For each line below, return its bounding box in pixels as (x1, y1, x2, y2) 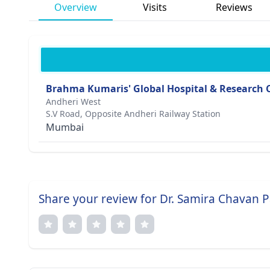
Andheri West (46, 96, 101, 107)
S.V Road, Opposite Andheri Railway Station (46, 108, 221, 119)
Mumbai (46, 121, 84, 134)
